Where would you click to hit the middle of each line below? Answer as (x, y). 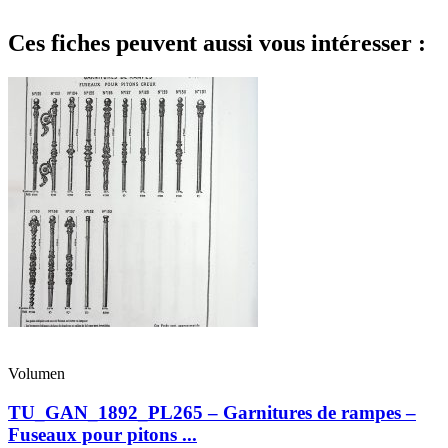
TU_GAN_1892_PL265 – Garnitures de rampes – (212, 412)
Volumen (36, 373)
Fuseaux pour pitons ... (102, 434)
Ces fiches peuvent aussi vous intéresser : (217, 42)
